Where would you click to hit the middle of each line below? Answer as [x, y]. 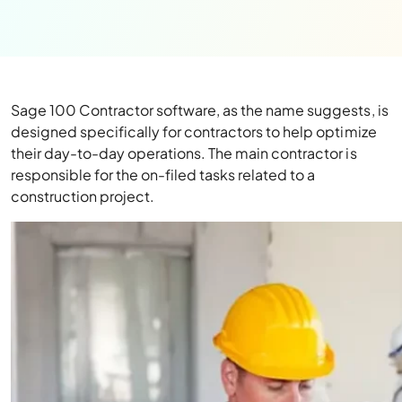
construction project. [83, 196]
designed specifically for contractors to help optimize [194, 131]
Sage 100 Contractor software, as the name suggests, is [200, 110]
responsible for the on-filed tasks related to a [163, 175]
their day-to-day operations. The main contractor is [184, 153]
